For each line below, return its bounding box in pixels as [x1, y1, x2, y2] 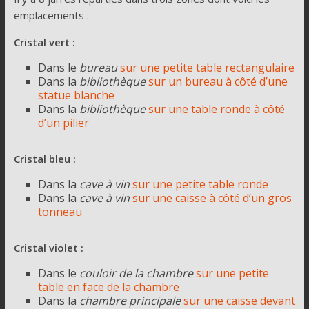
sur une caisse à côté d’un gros [132, 190, 292, 206]
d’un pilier [37, 114, 89, 130]
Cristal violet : [13, 240, 83, 255]
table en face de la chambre [37, 279, 179, 295]
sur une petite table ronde [132, 176, 268, 192]
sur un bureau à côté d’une [148, 73, 288, 89]
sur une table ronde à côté [148, 101, 285, 117]
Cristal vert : [13, 34, 75, 49]
